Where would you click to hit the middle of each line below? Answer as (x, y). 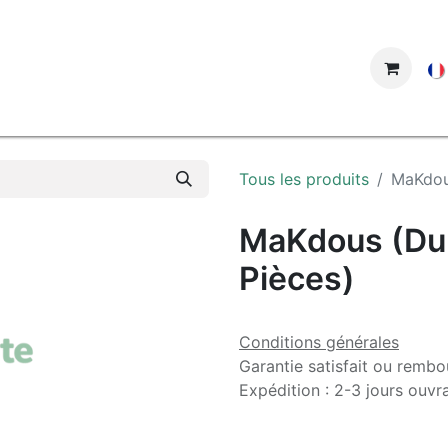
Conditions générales (319, 342)
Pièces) (297, 278)
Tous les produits (304, 179)
